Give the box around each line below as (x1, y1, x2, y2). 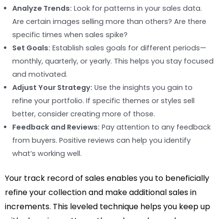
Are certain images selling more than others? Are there (12, 17, 206, 27)
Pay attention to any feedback (100, 122, 211, 132)
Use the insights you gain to (92, 83, 193, 93)
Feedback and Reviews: (12, 122, 100, 132)
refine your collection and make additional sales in (5, 187, 197, 198)
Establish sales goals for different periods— (50, 43, 206, 53)
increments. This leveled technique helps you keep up (5, 201, 210, 213)
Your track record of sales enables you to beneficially (5, 173, 209, 184)
